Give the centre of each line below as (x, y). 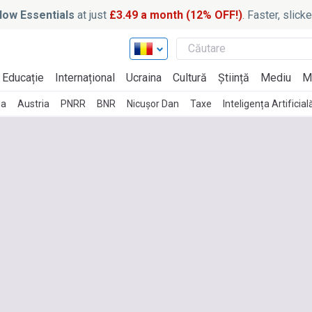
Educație (23, 78)
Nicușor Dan (153, 104)
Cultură (190, 78)
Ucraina (144, 78)
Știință (234, 78)
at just (92, 15)
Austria (33, 104)
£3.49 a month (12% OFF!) (175, 15)
